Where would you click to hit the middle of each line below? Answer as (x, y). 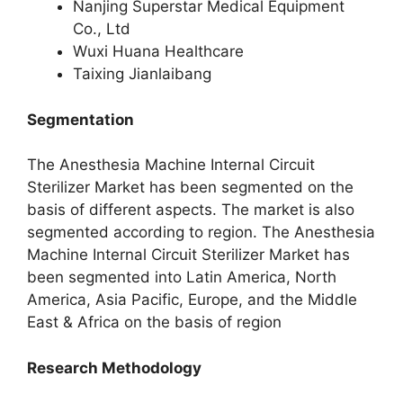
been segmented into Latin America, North (182, 277)
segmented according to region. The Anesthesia (201, 232)
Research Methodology (114, 367)
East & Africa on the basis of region (154, 322)
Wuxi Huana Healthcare (158, 51)
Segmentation (81, 119)
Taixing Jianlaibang (142, 74)
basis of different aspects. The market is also (191, 210)
